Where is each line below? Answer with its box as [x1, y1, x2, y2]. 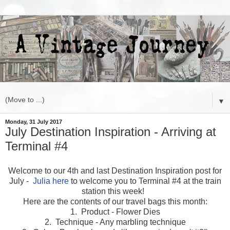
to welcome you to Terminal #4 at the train [68, 176, 221, 185]
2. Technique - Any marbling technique [44, 217, 186, 226]
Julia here [30, 176, 69, 185]
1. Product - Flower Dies [70, 207, 160, 216]
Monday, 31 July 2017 [5, 118, 62, 125]
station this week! [82, 186, 148, 196]
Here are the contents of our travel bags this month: [23, 197, 207, 206]
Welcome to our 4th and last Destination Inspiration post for [8, 166, 222, 175]
